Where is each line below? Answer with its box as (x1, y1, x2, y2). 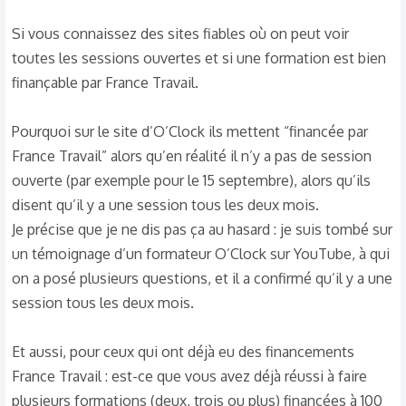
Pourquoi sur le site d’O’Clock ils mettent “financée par (12, 122, 368, 140)
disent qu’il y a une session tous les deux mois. (12, 196, 319, 214)
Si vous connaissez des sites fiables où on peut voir (12, 24, 349, 43)
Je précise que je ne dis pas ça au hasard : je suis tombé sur (12, 220, 392, 238)
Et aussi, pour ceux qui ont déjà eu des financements (12, 343, 354, 361)
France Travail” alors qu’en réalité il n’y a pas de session (12, 147, 372, 165)
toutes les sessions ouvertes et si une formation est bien (12, 49, 386, 67)
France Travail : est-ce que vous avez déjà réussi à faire (12, 367, 367, 385)
